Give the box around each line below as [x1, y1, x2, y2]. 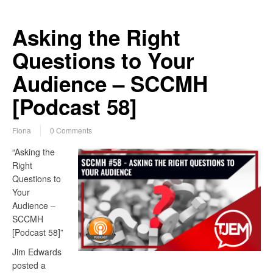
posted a [12, 259, 46, 272]
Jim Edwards [12, 246, 62, 258]
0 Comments [50, 125, 92, 136]
